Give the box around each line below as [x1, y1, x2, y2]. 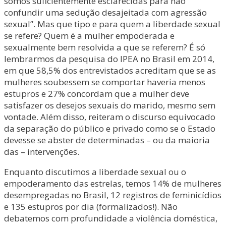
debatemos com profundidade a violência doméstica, [4, 212, 217, 224]
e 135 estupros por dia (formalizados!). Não [4, 201, 178, 212]
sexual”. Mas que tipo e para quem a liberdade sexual [4, 18, 220, 30]
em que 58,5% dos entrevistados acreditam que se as [4, 65, 216, 76]
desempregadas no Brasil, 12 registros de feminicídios [4, 189, 221, 201]
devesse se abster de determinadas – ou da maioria [4, 134, 210, 146]
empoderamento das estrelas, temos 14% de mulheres [4, 178, 221, 189]
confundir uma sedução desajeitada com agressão [4, 7, 207, 18]
